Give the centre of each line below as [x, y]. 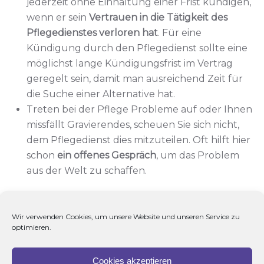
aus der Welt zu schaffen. [87, 170]
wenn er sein [58, 17]
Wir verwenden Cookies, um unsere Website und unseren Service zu [126, 217]
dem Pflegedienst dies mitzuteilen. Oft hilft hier [138, 140]
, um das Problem [198, 155]
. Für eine [180, 32]
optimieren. [32, 227]
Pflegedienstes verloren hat [92, 32]
